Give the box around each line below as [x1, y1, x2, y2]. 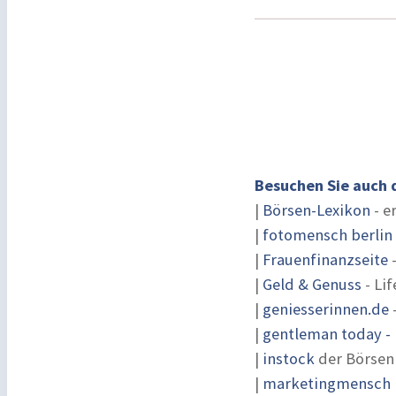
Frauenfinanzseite [263, 249, 388, 270]
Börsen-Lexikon [263, 200, 370, 220]
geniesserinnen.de [263, 299, 389, 319]
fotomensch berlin [263, 225, 392, 245]
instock [263, 348, 315, 369]
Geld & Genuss [263, 274, 362, 294]
